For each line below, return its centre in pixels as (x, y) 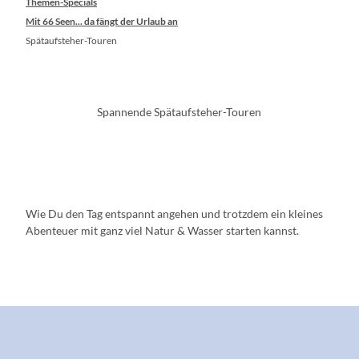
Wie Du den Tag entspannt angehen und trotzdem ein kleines (174, 213)
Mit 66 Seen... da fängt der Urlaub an (102, 21)
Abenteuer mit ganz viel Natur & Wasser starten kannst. (162, 230)
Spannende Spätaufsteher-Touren (179, 112)
